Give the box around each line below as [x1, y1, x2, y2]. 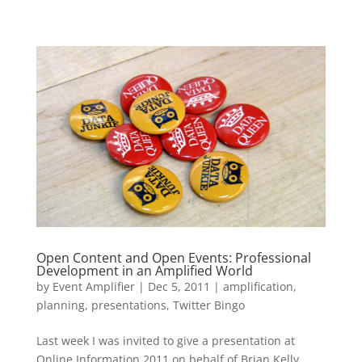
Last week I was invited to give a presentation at [36, 332, 295, 348]
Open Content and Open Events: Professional [36, 248, 311, 267]
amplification [222, 278, 293, 294]
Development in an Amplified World [36, 261, 253, 280]
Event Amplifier [52, 278, 135, 294]
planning [36, 297, 85, 313]
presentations [90, 297, 166, 313]
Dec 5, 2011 [147, 278, 210, 294]
